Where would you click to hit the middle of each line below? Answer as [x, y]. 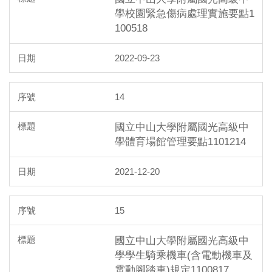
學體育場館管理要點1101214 [180, 141]
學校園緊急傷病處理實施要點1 [185, 13]
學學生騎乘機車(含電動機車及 [184, 255]
